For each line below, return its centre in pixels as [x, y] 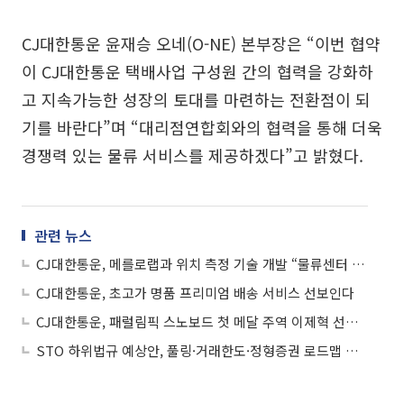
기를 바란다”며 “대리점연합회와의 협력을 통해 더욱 [202, 127]
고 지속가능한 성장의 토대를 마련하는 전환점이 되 [196, 99]
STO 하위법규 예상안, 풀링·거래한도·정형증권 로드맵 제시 [352, 350]
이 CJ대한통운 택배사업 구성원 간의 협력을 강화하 [197, 71]
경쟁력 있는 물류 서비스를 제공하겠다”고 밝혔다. [193, 155]
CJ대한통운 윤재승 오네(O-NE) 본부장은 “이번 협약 [201, 43]
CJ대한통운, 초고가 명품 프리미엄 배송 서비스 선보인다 [195, 292]
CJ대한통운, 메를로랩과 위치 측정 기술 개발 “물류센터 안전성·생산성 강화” [358, 263]
